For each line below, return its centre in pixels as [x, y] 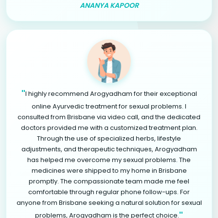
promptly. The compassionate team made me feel [109, 181]
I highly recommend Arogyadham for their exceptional [111, 93]
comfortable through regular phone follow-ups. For [109, 192]
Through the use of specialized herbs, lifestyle [109, 138]
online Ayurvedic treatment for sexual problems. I [109, 106]
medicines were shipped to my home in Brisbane [109, 170]
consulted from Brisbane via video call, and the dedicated [109, 117]
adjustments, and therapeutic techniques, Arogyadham [109, 149]
